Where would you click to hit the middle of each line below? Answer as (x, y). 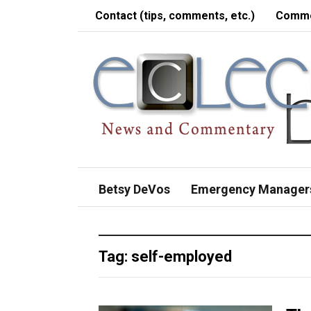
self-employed (182, 257)
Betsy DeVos (134, 189)
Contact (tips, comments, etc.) (175, 16)
